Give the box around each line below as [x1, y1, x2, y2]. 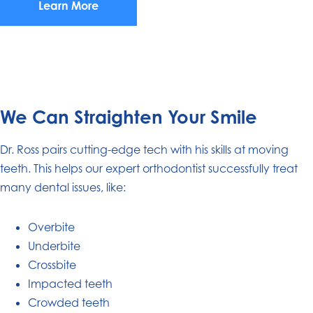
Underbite [28, 238, 80, 253]
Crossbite [28, 257, 76, 272]
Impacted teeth [28, 276, 112, 291]
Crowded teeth [28, 295, 110, 310]
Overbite [28, 219, 75, 234]
